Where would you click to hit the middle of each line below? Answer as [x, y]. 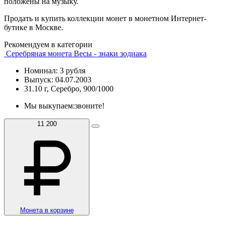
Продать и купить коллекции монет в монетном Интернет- [105, 18]
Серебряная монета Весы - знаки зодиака [76, 53]
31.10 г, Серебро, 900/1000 [69, 88]
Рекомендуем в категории [48, 44]
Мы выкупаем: [49, 105]
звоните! [90, 105]
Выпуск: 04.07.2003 [58, 79]
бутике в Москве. [34, 27]
